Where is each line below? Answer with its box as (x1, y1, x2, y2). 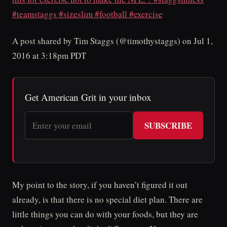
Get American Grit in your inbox (25, 90, 152, 103)
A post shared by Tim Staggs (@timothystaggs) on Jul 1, (12, 34, 213, 47)
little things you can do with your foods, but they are (12, 208, 198, 220)
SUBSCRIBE (144, 119, 192, 132)
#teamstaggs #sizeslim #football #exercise (12, 8, 163, 20)
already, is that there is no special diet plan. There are (12, 193, 203, 205)
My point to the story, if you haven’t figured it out (12, 178, 187, 191)
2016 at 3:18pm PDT (12, 49, 86, 61)
